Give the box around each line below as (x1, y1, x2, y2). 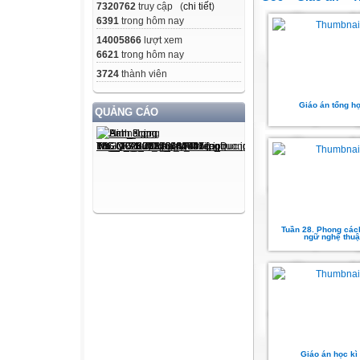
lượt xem (141, 35, 182, 47)
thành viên (119, 68, 167, 80)
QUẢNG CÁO (95, 106, 158, 119)
